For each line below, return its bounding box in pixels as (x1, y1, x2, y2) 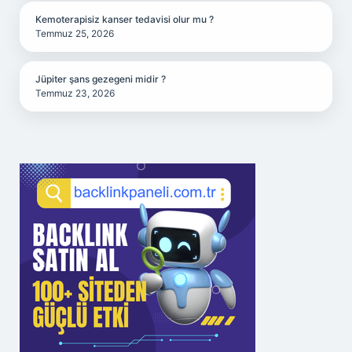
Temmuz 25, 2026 (35, 27, 114, 39)
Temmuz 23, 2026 (35, 87, 115, 99)
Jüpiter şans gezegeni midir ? (35, 73, 166, 85)
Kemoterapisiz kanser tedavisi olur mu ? (35, 13, 214, 25)
